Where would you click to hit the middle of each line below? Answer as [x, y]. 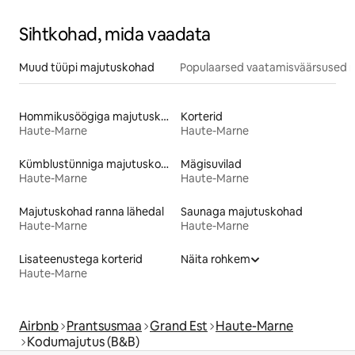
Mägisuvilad [211, 164]
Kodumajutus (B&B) [83, 342]
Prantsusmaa [104, 326]
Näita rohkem [216, 260]
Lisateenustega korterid [81, 260]
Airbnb [39, 326]
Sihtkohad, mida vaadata [115, 35]
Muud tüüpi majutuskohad [87, 68]
